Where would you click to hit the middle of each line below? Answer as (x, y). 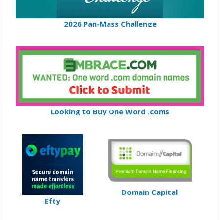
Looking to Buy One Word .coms (110, 111)
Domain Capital (150, 192)
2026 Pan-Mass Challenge (110, 24)
